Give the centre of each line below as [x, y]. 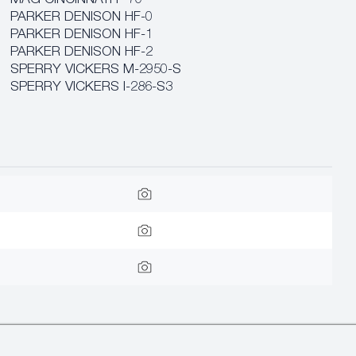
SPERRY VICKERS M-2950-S [96, 70]
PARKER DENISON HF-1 [82, 35]
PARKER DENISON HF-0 [82, 18]
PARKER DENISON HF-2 [82, 53]
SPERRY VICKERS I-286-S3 [92, 88]
